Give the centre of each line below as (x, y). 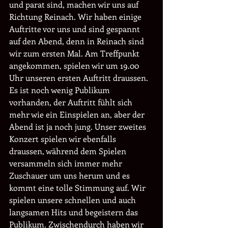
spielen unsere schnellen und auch (74, 200)
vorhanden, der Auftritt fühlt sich (72, 102)
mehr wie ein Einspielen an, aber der (78, 114)
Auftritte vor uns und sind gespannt (76, 29)
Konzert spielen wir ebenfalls (64, 139)
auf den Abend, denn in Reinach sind (78, 41)
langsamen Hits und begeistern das (75, 212)
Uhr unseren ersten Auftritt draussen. (80, 78)
